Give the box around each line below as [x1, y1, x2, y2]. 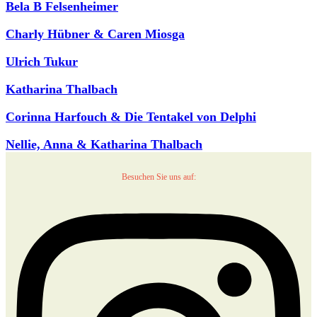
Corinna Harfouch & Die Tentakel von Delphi [6, 109, 256, 124]
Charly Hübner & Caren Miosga [6, 26, 185, 41]
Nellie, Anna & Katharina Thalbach [6, 137, 202, 151]
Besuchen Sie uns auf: [121, 171, 196, 182]
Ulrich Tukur [6, 54, 78, 69]
